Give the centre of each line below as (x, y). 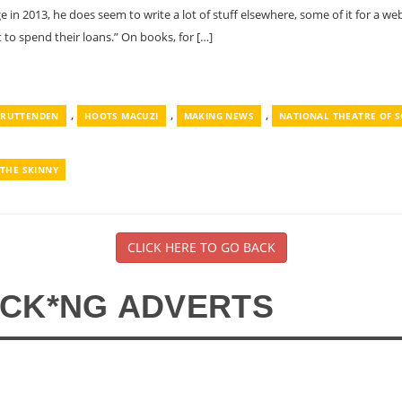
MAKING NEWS (219, 116)
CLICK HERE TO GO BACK (201, 247)
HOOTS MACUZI (121, 116)
